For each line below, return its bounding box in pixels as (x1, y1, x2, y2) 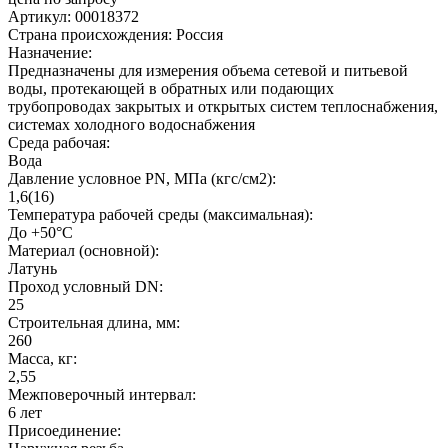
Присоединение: (8, 421, 121, 439)
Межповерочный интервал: (8, 385, 196, 403)
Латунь (8, 259, 57, 277)
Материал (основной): (8, 241, 159, 259)
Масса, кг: (8, 349, 77, 367)
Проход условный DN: (8, 277, 163, 295)
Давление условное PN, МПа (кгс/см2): (8, 169, 276, 187)
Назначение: (8, 43, 92, 61)
